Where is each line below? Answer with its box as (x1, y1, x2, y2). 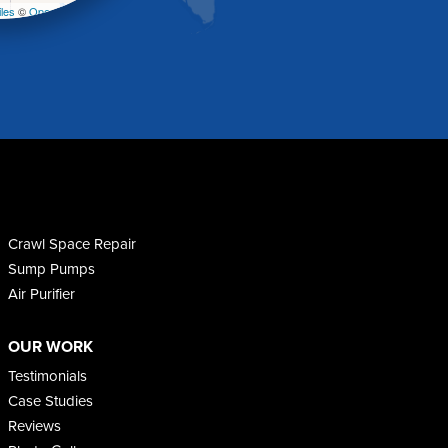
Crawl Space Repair (7, 232, 136, 255)
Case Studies (7, 389, 93, 412)
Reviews (7, 414, 61, 437)
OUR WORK (7, 334, 93, 358)
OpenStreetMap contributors (28, 2, 167, 19)
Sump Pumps (7, 257, 95, 280)
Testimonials (7, 364, 87, 387)
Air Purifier (7, 282, 75, 305)
